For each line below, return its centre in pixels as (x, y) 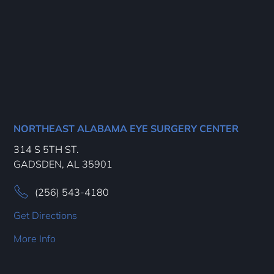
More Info (35, 238)
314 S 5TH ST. (46, 149)
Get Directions (46, 215)
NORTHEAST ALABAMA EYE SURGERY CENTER (126, 128)
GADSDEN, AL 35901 (63, 164)
